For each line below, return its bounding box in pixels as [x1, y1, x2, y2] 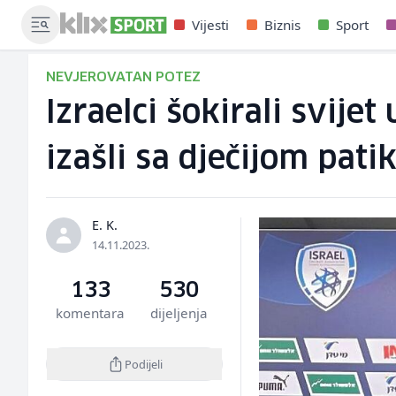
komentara [56, 304, 126, 322]
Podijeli [124, 355, 163, 372]
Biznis [264, 16, 301, 34]
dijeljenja [149, 304, 208, 322]
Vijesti [192, 16, 230, 34]
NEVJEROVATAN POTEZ [46, 71, 201, 84]
